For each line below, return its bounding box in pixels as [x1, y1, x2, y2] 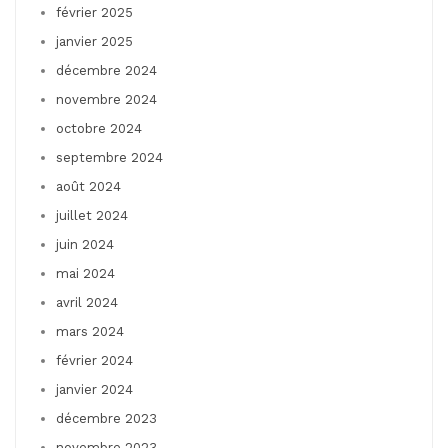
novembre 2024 [56, 91, 157, 107]
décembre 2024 [56, 62, 157, 78]
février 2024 [56, 352, 133, 368]
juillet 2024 [56, 207, 128, 223]
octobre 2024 [56, 120, 142, 136]
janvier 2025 [56, 33, 133, 49]
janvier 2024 [56, 381, 133, 397]
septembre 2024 [56, 149, 163, 165]
